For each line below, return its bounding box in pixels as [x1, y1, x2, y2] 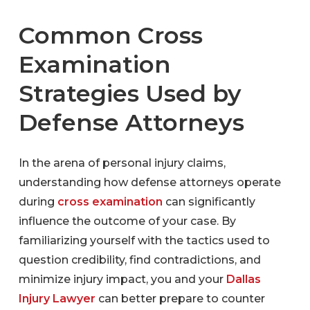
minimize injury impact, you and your [18, 272, 224, 286]
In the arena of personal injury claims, [18, 156, 226, 170]
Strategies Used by [18, 78, 241, 107]
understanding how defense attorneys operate [18, 175, 281, 189]
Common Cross [18, 20, 203, 49]
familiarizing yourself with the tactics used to [18, 233, 270, 247]
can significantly [165, 194, 255, 208]
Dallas [226, 272, 261, 286]
